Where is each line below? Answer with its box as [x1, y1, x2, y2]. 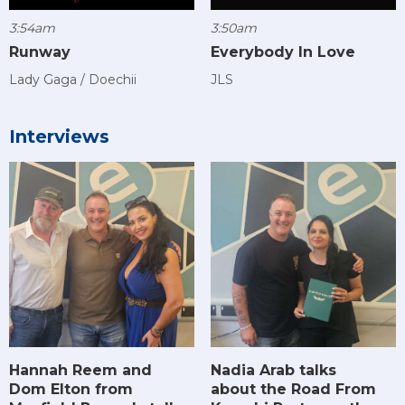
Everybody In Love [210, 42, 355, 61]
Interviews [9, 125, 109, 147]
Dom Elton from [9, 380, 133, 398]
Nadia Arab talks [210, 362, 336, 380]
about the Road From [210, 381, 376, 399]
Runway [9, 42, 71, 61]
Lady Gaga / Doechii [9, 71, 137, 88]
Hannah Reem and [9, 361, 152, 379]
